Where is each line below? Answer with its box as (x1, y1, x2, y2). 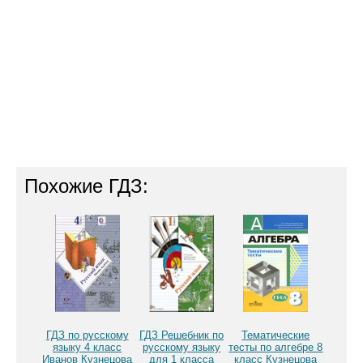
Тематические (241, 329, 310, 342)
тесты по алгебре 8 (228, 341, 323, 354)
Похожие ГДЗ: (24, 175, 148, 198)
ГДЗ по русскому (45, 329, 129, 342)
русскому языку (142, 341, 220, 354)
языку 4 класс (53, 341, 122, 354)
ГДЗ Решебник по (139, 329, 224, 342)
